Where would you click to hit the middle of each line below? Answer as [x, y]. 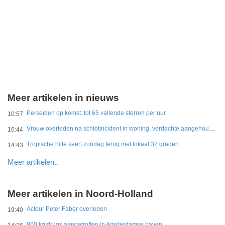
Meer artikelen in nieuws [63, 98]
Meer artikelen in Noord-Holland [80, 194]
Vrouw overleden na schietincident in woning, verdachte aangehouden [212, 129]
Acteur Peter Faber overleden [67, 209]
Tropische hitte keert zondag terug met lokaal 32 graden [103, 144]
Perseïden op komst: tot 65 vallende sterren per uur [96, 113]
